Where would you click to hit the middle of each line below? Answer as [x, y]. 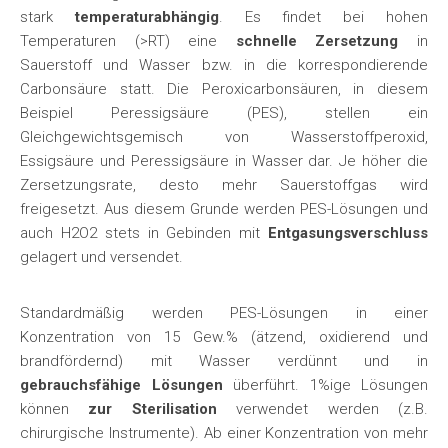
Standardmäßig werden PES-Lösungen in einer [224, 313]
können [54, 409]
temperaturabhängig [146, 17]
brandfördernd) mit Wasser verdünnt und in [224, 361]
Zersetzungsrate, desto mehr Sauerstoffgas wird [224, 185]
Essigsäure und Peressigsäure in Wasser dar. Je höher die [224, 161]
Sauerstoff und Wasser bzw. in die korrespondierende [224, 65]
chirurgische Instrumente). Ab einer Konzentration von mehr [224, 433]
